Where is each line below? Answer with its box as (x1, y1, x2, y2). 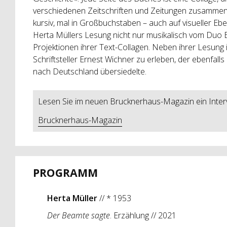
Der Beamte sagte (47, 209, 110, 221)
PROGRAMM (32, 165, 98, 180)
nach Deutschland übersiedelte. (32, 65, 146, 77)
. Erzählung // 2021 (109, 209, 176, 221)
